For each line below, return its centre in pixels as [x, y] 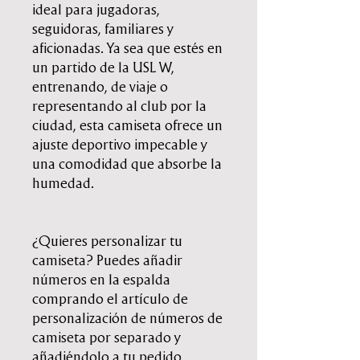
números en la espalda [101, 280]
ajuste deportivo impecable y [120, 145]
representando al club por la [119, 106]
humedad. [63, 184]
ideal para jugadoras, [96, 10]
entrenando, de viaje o [100, 87]
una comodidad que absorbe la [127, 164]
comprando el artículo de [110, 299]
